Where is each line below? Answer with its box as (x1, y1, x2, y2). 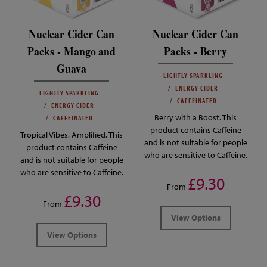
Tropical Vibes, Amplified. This (20, 129, 123, 140)
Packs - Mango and (27, 42, 116, 60)
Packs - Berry (164, 42, 227, 60)
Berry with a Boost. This (154, 111, 237, 123)
